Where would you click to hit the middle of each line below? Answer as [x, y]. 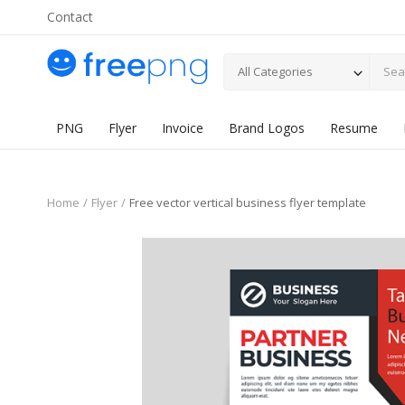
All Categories [275, 71]
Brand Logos [267, 128]
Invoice [183, 128]
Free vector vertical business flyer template [248, 202]
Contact [70, 17]
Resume [354, 128]
